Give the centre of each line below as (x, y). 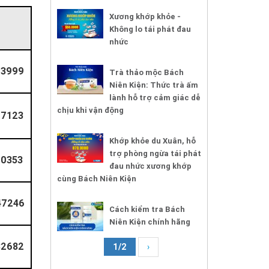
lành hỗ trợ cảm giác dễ (155, 97)
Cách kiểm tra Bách (147, 209)
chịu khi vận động (90, 110)
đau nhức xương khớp (150, 166)
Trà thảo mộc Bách (146, 72)
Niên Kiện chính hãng (150, 222)
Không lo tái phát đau (150, 29)
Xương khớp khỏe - (145, 16)
